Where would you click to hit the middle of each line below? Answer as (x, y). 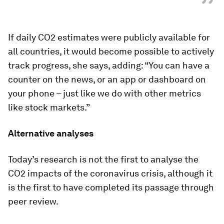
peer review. (33, 201)
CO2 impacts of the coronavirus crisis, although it (110, 173)
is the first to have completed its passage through (111, 187)
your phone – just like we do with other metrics (104, 93)
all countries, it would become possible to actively (111, 51)
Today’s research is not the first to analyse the (103, 159)
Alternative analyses (51, 133)
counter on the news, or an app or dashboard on (107, 79)
